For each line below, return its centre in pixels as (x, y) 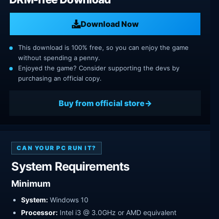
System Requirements (70, 167)
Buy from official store (101, 103)
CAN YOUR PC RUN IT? (57, 148)
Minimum (31, 183)
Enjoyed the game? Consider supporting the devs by (99, 68)
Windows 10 (68, 199)
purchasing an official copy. (60, 78)
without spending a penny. (59, 58)
